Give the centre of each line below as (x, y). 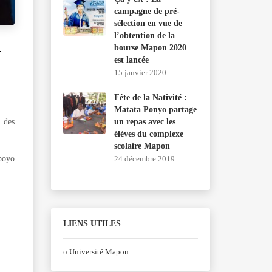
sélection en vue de (148, 23)
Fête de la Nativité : (150, 97)
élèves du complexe (148, 134)
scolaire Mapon (142, 146)
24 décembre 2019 (144, 159)
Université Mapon (99, 252)
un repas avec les (144, 122)
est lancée (131, 60)
